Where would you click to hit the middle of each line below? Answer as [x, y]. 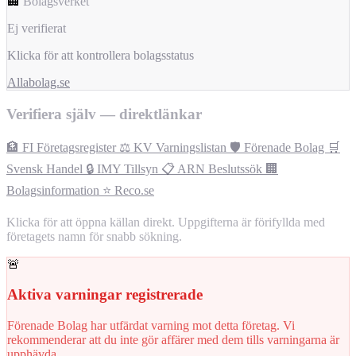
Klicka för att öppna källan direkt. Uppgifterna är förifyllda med [166, 222]
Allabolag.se [39, 83]
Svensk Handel [46, 168]
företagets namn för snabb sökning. [94, 236]
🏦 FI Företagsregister [63, 147]
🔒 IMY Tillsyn [124, 168]
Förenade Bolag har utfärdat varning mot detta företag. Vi [151, 326]
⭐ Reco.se [128, 190]
